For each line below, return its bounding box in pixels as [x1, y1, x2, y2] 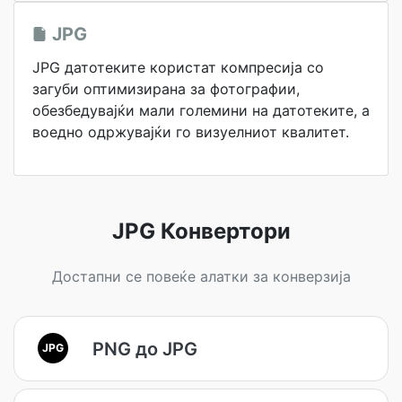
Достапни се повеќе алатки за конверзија [51, 267, 351, 285]
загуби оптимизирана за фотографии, [32, 80, 300, 98]
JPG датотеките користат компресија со [32, 58, 324, 76]
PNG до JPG [92, 337, 197, 360]
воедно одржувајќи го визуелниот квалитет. [32, 123, 349, 141]
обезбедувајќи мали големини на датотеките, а [32, 101, 370, 119]
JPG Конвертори [111, 218, 291, 244]
